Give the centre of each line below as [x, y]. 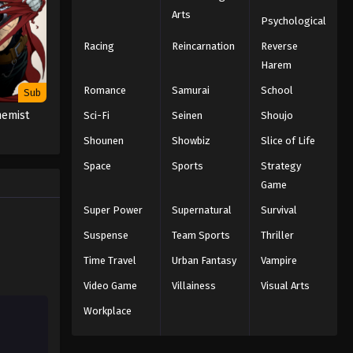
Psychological [293, 20]
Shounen [103, 140]
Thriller [277, 235]
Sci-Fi [96, 115]
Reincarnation [204, 46]
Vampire [279, 260]
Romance [104, 90]
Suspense [106, 235]
